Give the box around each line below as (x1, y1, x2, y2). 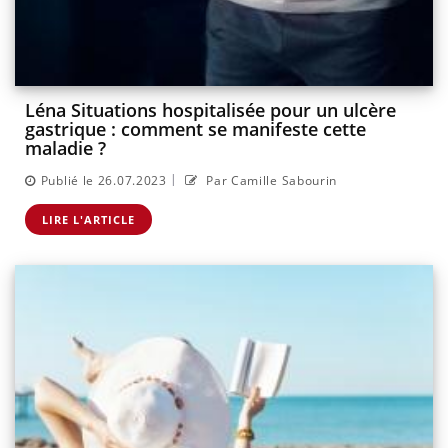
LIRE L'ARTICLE (42, 211, 135, 227)
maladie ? (25, 136, 106, 161)
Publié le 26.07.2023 (40, 171, 167, 189)
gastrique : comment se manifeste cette (25, 117, 366, 142)
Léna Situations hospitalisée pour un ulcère (25, 98, 396, 123)
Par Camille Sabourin (202, 171, 338, 189)
